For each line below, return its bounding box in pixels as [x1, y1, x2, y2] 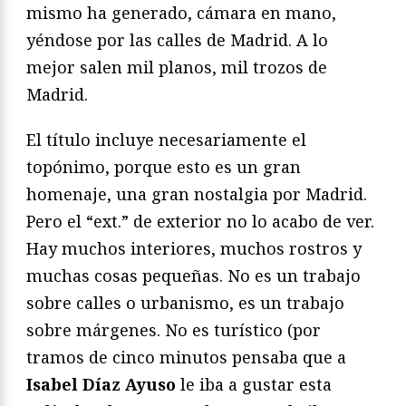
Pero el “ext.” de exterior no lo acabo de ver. [26, 209, 374, 232]
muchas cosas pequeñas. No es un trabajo [26, 264, 361, 286]
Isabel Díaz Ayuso [26, 372, 176, 395]
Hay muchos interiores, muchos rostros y [26, 237, 362, 259]
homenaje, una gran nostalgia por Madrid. [26, 182, 367, 205]
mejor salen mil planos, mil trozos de [26, 55, 327, 78]
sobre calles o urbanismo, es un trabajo [26, 291, 344, 314]
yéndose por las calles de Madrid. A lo [26, 28, 328, 51]
